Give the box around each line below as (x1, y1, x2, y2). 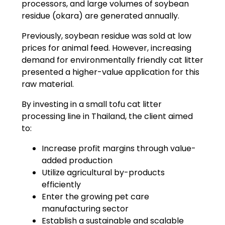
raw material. (21, 78, 74, 90)
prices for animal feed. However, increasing (21, 42, 191, 54)
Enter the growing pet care (41, 190, 149, 202)
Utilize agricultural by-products (41, 166, 165, 178)
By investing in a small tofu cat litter (21, 98, 162, 110)
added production (41, 154, 113, 166)
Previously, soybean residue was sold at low (21, 30, 191, 42)
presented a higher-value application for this (21, 66, 199, 78)
